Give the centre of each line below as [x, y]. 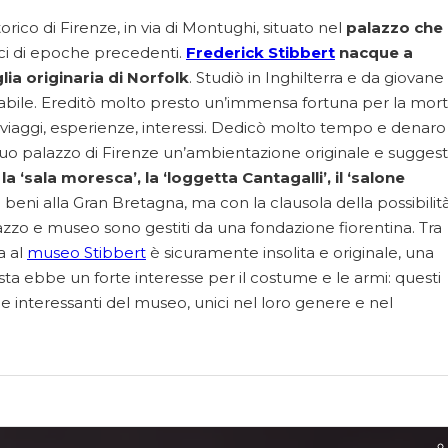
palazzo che [394, 27]
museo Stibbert [86, 252]
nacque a [374, 52]
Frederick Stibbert [260, 52]
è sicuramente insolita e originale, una [290, 252]
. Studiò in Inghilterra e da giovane [316, 77]
